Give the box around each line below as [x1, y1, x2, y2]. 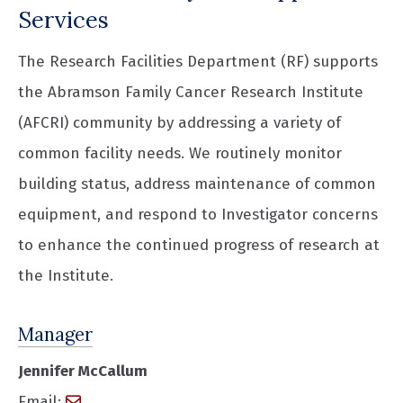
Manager [18, 322, 93, 346]
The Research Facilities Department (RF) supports [18, 51, 378, 71]
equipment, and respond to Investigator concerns [18, 204, 378, 224]
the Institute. [18, 265, 113, 285]
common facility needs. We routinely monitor [18, 143, 342, 163]
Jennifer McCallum [18, 361, 148, 381]
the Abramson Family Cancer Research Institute [18, 82, 363, 102]
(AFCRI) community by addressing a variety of [18, 112, 341, 132]
